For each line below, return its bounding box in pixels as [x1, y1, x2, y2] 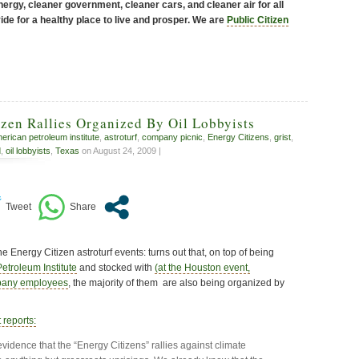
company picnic [142, 132, 203, 142]
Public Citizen [227, 14, 288, 26]
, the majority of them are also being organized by [68, 277, 284, 289]
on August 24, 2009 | [79, 146, 161, 155]
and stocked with [77, 262, 155, 274]
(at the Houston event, [155, 262, 250, 274]
